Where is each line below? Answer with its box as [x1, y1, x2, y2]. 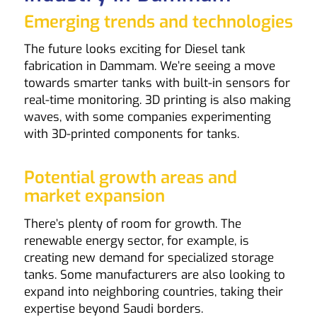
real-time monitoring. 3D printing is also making [23, 92, 291, 109]
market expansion [23, 185, 165, 208]
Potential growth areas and [23, 166, 237, 190]
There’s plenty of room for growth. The [23, 215, 241, 232]
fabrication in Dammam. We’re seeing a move [23, 58, 275, 75]
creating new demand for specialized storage [23, 249, 274, 266]
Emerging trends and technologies [23, 10, 293, 33]
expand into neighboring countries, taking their [23, 283, 283, 300]
